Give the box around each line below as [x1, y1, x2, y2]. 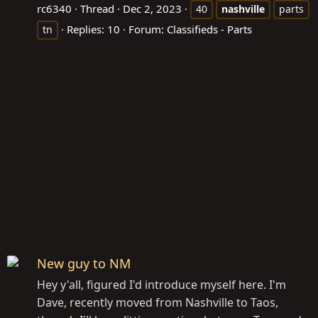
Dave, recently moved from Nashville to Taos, [37, 294, 278, 310]
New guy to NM [37, 254, 131, 272]
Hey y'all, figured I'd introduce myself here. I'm [37, 276, 286, 292]
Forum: [128, 21, 167, 36]
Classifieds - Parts [167, 21, 252, 36]
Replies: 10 [67, 21, 120, 36]
